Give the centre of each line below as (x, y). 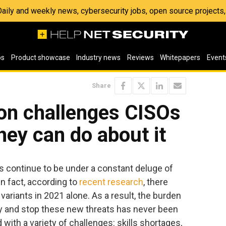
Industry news (99, 58)
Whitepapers (180, 58)
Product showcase (40, 58)
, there (156, 182)
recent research (111, 182)
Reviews (140, 58)
